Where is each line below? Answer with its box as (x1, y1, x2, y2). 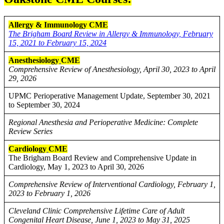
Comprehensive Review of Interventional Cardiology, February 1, (8, 180, 215, 189)
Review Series (8, 127, 52, 136)
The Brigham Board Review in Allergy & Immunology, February (8, 29, 213, 38)
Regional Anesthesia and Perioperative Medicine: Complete (8, 118, 198, 127)
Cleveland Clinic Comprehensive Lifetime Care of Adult (8, 206, 184, 215)
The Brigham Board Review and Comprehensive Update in (8, 153, 196, 162)
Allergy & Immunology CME (8, 20, 108, 29)
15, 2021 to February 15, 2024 (8, 38, 106, 47)
